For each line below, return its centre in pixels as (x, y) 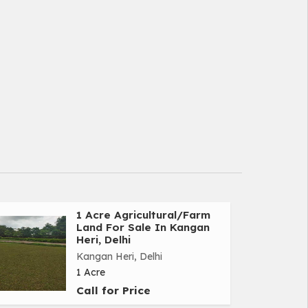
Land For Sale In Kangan (143, 228)
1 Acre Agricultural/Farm (143, 215)
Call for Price (113, 291)
